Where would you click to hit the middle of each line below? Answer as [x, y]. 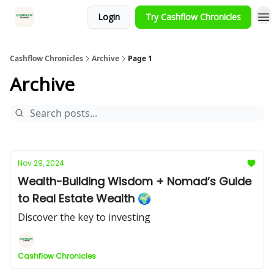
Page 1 [140, 58]
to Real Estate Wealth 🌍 [84, 198]
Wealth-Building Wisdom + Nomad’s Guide [135, 181]
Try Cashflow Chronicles [193, 17]
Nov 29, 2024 [41, 163]
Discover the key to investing [84, 217]
